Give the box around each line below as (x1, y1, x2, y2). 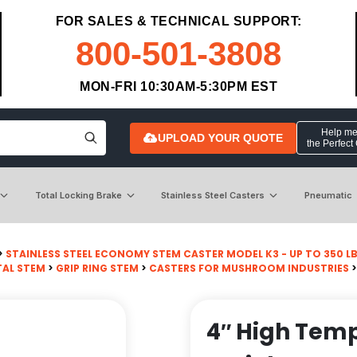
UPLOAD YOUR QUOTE (157, 131, 283, 144)
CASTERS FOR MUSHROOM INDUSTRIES (149, 261, 349, 275)
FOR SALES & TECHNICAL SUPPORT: (55, 14, 302, 28)
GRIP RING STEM (56, 261, 139, 275)
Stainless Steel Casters (161, 189, 265, 201)
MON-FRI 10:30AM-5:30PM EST (80, 80, 277, 93)
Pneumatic (304, 189, 352, 201)
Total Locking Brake (34, 189, 122, 201)
